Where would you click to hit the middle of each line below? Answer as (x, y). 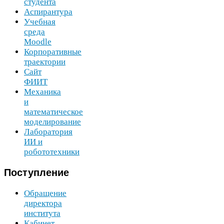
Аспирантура (48, 11)
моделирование (52, 121)
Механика (42, 91)
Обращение (45, 193)
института (42, 213)
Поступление (36, 173)
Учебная (40, 21)
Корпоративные (53, 51)
